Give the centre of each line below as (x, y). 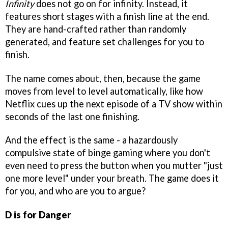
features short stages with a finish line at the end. (107, 16)
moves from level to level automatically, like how (104, 91)
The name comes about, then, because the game (103, 78)
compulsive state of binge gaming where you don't (108, 153)
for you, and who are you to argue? (75, 191)
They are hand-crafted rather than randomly (96, 29)
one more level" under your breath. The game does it (112, 178)
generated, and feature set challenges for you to (105, 41)
